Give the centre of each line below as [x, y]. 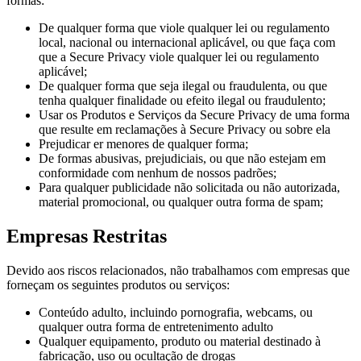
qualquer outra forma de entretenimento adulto [156, 327]
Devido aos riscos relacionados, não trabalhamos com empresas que [178, 271]
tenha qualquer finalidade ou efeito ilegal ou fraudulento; [182, 101]
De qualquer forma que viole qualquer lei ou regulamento [184, 28]
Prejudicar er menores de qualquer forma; [143, 144]
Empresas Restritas [87, 237]
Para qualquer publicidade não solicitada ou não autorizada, [189, 188]
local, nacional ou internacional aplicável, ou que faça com [187, 43]
